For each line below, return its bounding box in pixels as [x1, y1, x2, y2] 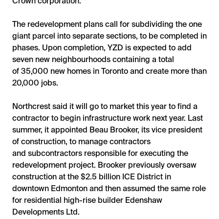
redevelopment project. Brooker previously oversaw [12, 160, 197, 169]
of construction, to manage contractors [12, 137, 151, 146]
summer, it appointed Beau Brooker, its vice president [12, 125, 202, 134]
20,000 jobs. [12, 78, 60, 87]
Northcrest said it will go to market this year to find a [12, 102, 197, 110]
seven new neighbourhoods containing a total [12, 55, 174, 64]
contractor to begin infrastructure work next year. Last [12, 113, 203, 122]
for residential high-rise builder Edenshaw [12, 196, 162, 204]
